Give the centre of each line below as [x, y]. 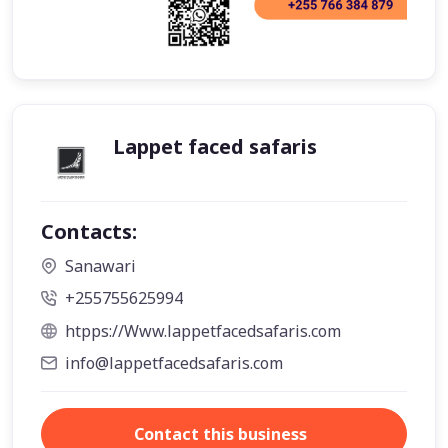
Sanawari [100, 266]
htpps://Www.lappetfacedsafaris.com [203, 331]
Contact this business [220, 434]
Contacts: [89, 231]
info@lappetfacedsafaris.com [174, 363]
